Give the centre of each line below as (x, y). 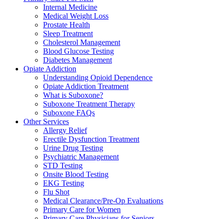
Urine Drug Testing (73, 148)
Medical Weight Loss (76, 16)
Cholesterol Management (82, 42)
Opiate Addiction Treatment (86, 86)
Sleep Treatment (68, 33)
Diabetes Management (77, 60)
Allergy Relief (65, 130)
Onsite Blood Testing (76, 174)
